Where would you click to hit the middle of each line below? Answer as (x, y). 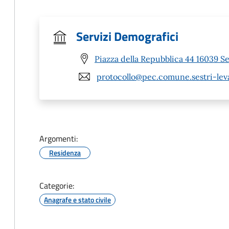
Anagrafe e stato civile (77, 200)
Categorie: (57, 186)
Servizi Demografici (127, 36)
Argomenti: (59, 139)
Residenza (65, 153)
